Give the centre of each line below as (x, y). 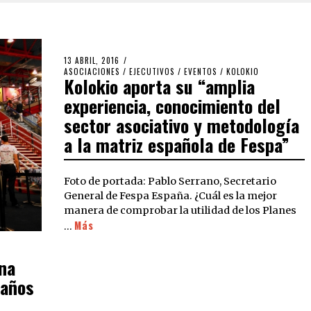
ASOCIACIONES (92, 72)
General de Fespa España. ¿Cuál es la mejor (171, 196)
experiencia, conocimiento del (173, 106)
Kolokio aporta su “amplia (160, 86)
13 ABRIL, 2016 (92, 60)
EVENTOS (201, 72)
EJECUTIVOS (152, 72)
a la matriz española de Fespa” (177, 145)
